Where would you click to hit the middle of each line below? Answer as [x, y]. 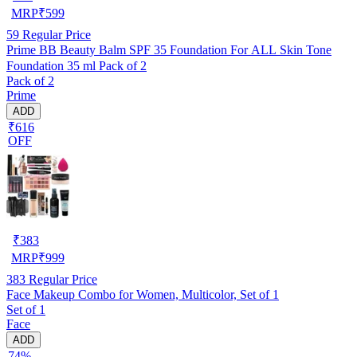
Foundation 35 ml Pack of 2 [76, 65]
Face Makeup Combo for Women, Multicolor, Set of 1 [143, 294]
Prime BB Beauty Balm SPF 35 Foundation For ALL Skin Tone [169, 49]
